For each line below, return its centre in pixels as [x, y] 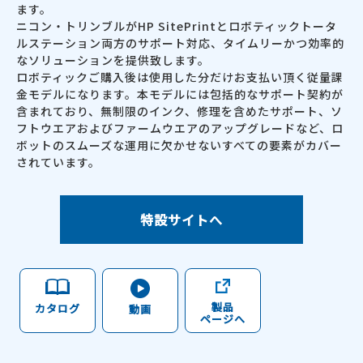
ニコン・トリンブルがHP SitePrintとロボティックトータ [177, 26]
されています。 [58, 162]
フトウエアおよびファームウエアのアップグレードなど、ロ [180, 128]
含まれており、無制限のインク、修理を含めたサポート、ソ [179, 111]
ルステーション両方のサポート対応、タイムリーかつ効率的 [180, 43]
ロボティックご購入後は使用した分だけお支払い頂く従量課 [180, 77]
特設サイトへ [181, 220]
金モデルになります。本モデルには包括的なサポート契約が [180, 94]
